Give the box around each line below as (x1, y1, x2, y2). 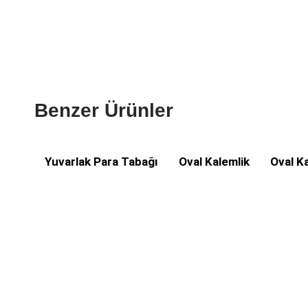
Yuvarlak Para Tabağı (45, 155, 158, 168)
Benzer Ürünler (34, 100, 173, 121)
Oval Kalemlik (179, 155, 250, 168)
